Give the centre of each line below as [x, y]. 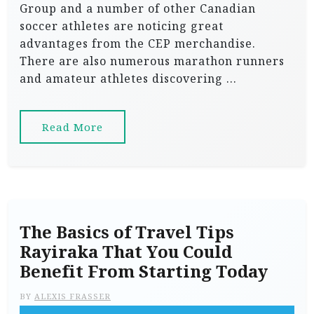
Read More [73, 127]
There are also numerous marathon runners [152, 61]
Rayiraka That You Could [126, 252]
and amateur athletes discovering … [128, 78]
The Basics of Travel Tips [127, 232]
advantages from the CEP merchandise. [138, 43]
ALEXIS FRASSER [73, 296]
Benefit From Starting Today [144, 271]
